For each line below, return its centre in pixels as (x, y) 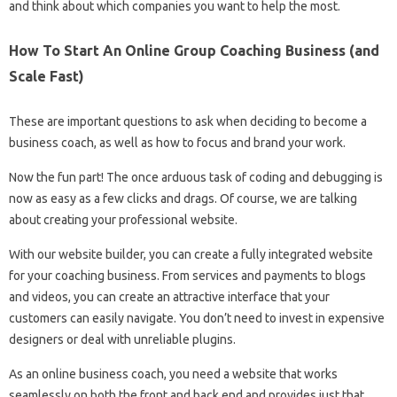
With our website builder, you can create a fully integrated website (191, 255)
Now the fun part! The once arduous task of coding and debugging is (196, 178)
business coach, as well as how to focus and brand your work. (177, 143)
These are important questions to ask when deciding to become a (188, 122)
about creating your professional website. (123, 220)
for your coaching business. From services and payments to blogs (187, 276)
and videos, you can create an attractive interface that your (169, 297)
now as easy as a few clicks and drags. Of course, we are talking (183, 199)
